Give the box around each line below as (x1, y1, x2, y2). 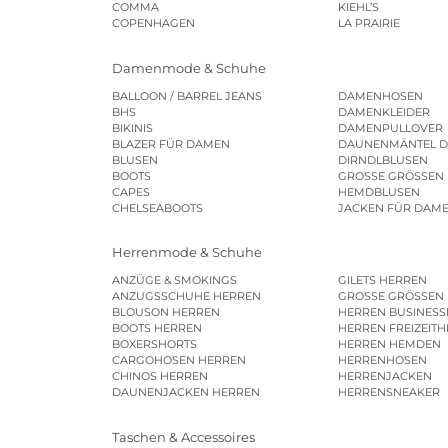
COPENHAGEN (112, 16, 195, 31)
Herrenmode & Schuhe (112, 244, 262, 261)
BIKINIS (112, 120, 153, 135)
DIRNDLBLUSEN (338, 152, 429, 167)
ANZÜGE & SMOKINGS (112, 273, 237, 288)
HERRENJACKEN (338, 369, 433, 384)
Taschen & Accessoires (112, 428, 255, 445)
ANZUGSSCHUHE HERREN (112, 289, 261, 304)
